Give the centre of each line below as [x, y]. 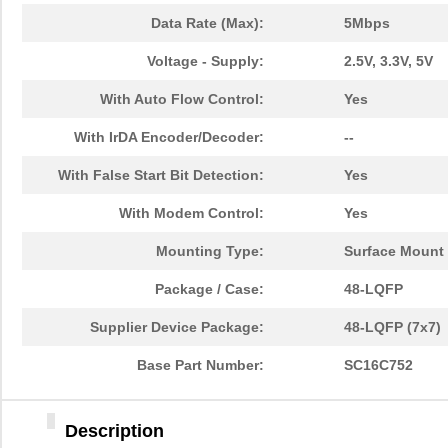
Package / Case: [209, 289]
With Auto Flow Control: [182, 99]
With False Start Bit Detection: [161, 175]
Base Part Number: [200, 365]
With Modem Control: [191, 213]
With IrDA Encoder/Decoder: [169, 137]
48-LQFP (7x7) [392, 327]
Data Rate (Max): [207, 23]
